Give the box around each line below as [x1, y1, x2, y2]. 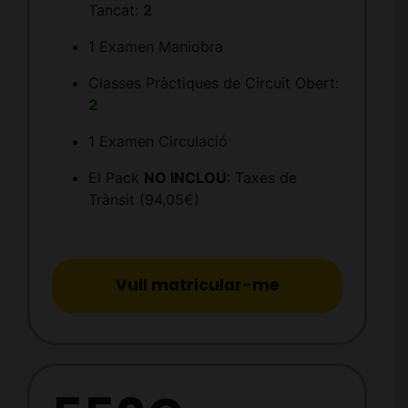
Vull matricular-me [116, 274, 279, 297]
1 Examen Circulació [87, 132, 228, 151]
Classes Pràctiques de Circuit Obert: [87, 74, 339, 93]
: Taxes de [226, 168, 297, 188]
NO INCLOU [143, 168, 227, 188]
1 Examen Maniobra [87, 37, 223, 56]
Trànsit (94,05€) [87, 190, 199, 209]
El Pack [87, 168, 144, 188]
